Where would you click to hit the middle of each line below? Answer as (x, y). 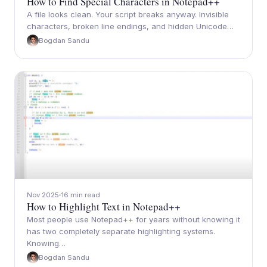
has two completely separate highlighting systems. (121, 231)
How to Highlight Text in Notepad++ (104, 207)
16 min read (80, 195)
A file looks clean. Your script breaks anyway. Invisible (128, 14)
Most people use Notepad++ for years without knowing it (133, 219)
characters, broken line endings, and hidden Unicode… (130, 26)
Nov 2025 (43, 195)
